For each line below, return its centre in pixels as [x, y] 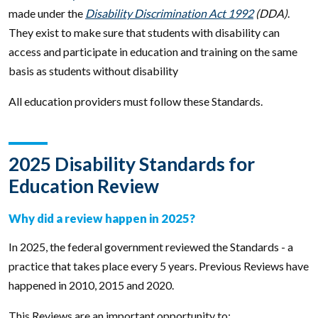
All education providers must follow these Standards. [136, 101]
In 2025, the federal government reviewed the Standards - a [151, 246]
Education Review [84, 186]
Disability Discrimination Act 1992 [169, 13]
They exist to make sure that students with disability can [144, 32]
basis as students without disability [93, 70]
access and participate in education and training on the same [153, 51]
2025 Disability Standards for [132, 164]
